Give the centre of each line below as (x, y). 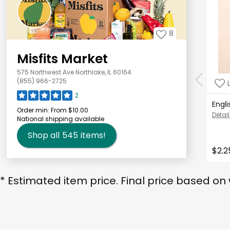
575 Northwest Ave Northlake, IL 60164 (74, 72)
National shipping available (60, 119)
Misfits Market (62, 59)
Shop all (43, 135)
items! (93, 135)
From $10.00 (69, 110)
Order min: (33, 110)
